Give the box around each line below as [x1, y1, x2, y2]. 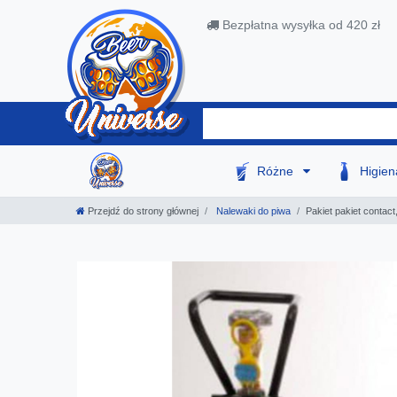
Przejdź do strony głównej [88, 205, 198, 216]
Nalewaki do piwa [214, 205, 291, 216]
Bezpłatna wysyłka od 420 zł [219, 18, 380, 33]
